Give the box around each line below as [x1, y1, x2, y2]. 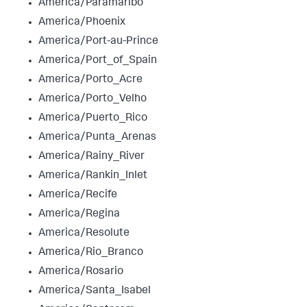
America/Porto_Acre [38, 74, 143, 86]
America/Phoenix [38, 16, 125, 28]
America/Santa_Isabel [38, 285, 151, 297]
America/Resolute [38, 228, 130, 239]
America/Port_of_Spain [38, 55, 157, 66]
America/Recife [38, 189, 117, 201]
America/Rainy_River [38, 151, 145, 162]
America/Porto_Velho [38, 93, 147, 105]
